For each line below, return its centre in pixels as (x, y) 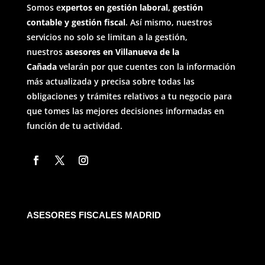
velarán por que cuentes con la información (146, 66)
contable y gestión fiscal (76, 22)
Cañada (41, 66)
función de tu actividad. (74, 125)
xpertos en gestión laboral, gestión (132, 7)
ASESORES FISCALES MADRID (93, 215)
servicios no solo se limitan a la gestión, (107, 37)
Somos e (43, 7)
